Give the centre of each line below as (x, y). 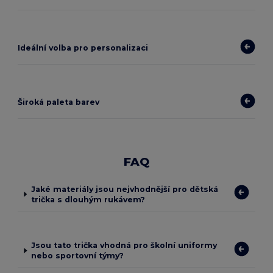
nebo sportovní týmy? (78, 256)
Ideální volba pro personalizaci (83, 48)
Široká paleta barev (59, 102)
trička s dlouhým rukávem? (88, 199)
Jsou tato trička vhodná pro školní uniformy (124, 246)
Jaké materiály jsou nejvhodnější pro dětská (124, 189)
